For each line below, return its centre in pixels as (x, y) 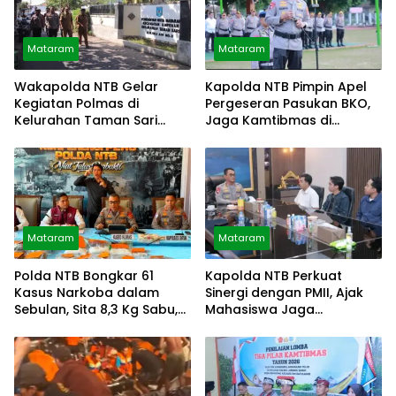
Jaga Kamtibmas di (268, 121)
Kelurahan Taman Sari (86, 121)
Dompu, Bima (247, 137)
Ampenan (46, 137)
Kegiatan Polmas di (76, 104)
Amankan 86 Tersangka (91, 327)
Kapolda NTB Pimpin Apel (286, 87)
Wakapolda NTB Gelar (86, 87)
